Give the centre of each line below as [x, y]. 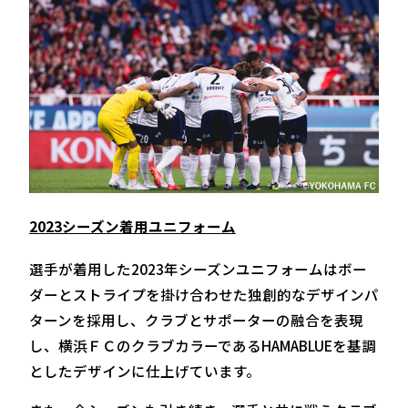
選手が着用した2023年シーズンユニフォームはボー [198, 268]
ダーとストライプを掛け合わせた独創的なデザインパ [204, 294]
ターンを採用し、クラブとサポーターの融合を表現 [196, 319]
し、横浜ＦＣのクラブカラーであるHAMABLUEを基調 [202, 345]
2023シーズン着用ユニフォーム [132, 226]
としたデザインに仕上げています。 [144, 370]
